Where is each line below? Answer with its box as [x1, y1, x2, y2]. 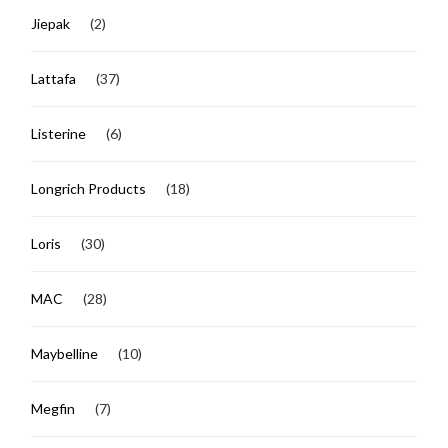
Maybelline [31, 344, 99, 362]
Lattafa [31, 69, 77, 87]
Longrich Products [31, 179, 147, 197]
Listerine [31, 124, 87, 142]
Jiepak [31, 14, 71, 32]
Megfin [31, 399, 76, 417]
